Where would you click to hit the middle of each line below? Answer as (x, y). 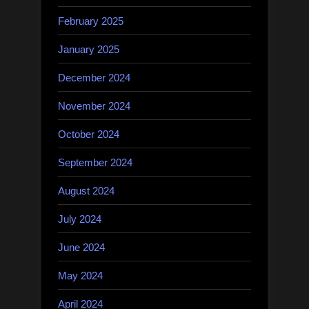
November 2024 (94, 106)
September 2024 (95, 162)
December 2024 (94, 77)
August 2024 (86, 190)
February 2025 (91, 21)
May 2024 (80, 275)
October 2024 (89, 134)
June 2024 (81, 247)
